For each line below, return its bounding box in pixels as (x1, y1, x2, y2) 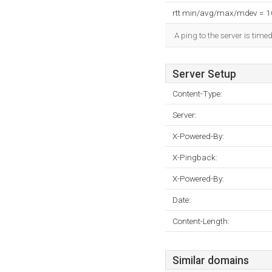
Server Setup (172, 68, 236, 80)
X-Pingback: (172, 152, 217, 162)
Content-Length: (172, 216, 229, 226)
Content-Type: (172, 89, 222, 98)
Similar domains (172, 254, 249, 267)
